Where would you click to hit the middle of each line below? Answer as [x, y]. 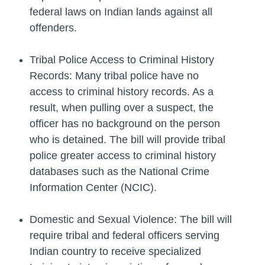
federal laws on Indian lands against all [121, 12]
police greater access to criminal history [123, 156]
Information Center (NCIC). [93, 188]
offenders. [53, 28]
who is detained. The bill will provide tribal [127, 140]
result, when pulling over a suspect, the [122, 108]
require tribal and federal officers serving [125, 236]
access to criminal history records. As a [122, 92]
